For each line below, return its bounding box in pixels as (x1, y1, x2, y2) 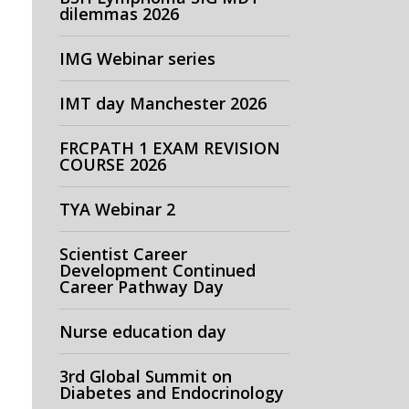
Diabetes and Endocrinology (58, 382, 284, 404)
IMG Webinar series (58, 47, 215, 69)
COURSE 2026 (58, 153, 166, 175)
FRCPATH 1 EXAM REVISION (58, 137, 280, 159)
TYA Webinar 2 (58, 198, 175, 220)
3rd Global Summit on (58, 365, 232, 387)
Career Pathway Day (58, 276, 224, 298)
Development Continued (58, 259, 256, 281)
